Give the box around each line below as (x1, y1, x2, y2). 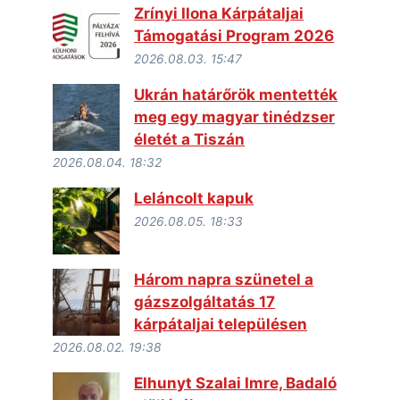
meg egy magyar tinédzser (134, 108, 336, 127)
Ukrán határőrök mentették (134, 86, 338, 104)
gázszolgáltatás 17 (134, 293, 276, 312)
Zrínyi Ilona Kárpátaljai (134, 4, 304, 23)
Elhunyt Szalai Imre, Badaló (134, 374, 337, 393)
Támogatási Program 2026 (134, 27, 335, 46)
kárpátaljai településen (134, 315, 308, 334)
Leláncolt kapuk (134, 189, 254, 208)
